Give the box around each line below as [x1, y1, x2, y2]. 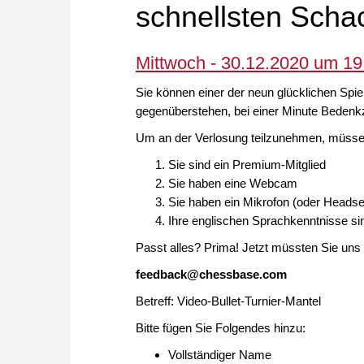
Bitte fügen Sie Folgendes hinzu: [136, 321, 305, 336]
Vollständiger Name [168, 348, 271, 362]
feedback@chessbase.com [136, 267, 287, 282]
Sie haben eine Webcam [168, 176, 297, 191]
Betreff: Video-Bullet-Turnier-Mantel [136, 294, 321, 309]
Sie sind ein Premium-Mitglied [168, 158, 326, 172]
